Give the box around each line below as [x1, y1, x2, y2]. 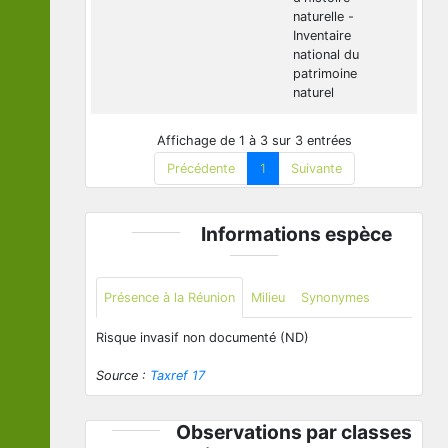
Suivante [290, 160, 342, 176]
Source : [96, 367, 150, 383]
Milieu [251, 289, 285, 305]
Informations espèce [201, 221, 392, 246]
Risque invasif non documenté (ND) [96, 329, 309, 345]
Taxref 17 [150, 367, 205, 383]
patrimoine [293, 65, 357, 81]
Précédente [166, 160, 235, 176]
